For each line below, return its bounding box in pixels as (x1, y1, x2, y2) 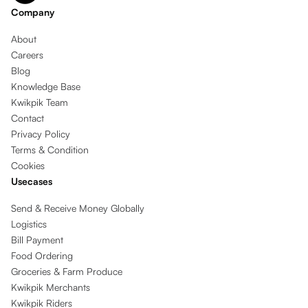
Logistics (10, 218, 47, 230)
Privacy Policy (10, 128, 70, 140)
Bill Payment (10, 234, 63, 246)
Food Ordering (10, 250, 73, 262)
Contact (10, 112, 44, 124)
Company (10, 6, 54, 19)
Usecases (10, 175, 52, 188)
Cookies (10, 159, 45, 172)
